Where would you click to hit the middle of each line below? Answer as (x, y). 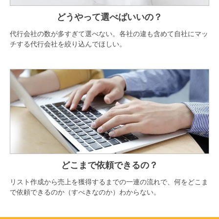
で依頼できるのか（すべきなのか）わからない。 (85, 192)
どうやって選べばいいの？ (109, 17)
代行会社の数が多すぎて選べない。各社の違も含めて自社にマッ (109, 34)
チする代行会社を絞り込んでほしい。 (68, 44)
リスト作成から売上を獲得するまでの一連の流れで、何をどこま (109, 182)
